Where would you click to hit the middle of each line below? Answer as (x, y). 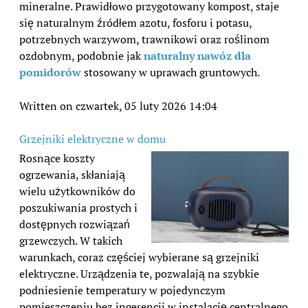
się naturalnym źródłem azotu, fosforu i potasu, (135, 23)
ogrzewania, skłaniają (72, 175)
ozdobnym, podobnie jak (81, 56)
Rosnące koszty (57, 158)
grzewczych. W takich (71, 241)
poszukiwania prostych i (78, 208)
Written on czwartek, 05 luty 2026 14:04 (118, 106)
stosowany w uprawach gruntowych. (170, 73)
